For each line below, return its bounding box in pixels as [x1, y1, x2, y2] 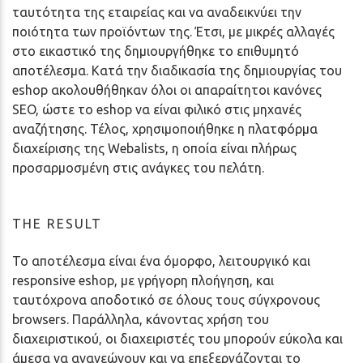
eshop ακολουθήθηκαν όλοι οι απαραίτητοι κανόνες [12, 82, 322, 97]
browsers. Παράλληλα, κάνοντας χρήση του [12, 311, 269, 327]
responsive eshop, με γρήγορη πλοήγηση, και [12, 272, 274, 288]
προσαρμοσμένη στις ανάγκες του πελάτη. [12, 160, 264, 175]
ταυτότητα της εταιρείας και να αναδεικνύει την [12, 4, 301, 19]
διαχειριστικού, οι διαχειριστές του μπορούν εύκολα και [12, 331, 343, 346]
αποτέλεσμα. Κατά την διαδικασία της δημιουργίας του [12, 62, 342, 78]
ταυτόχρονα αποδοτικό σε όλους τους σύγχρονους [12, 292, 320, 307]
